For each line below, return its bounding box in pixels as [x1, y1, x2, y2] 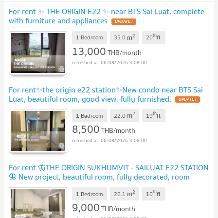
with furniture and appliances [9, 14, 108, 27]
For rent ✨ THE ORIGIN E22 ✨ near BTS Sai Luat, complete [9, 5, 204, 18]
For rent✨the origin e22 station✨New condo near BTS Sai [9, 83, 203, 96]
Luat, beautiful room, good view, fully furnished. [9, 92, 171, 105]
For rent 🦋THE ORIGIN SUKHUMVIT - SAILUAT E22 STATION [9, 161, 209, 174]
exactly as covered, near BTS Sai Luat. [9, 180, 135, 193]
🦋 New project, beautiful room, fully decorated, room [9, 170, 190, 183]
